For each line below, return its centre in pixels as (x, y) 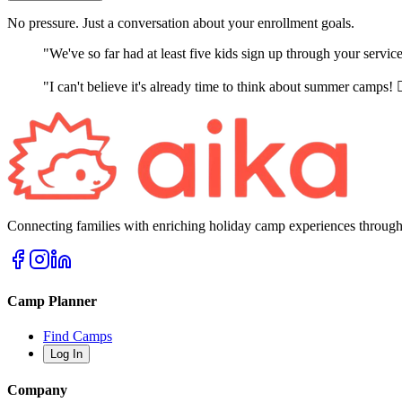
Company (37, 390)
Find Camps (78, 336)
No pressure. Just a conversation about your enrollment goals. (181, 23)
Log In (66, 354)
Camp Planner (52, 301)
